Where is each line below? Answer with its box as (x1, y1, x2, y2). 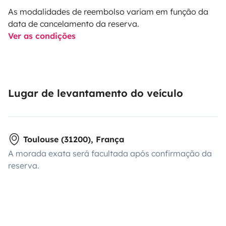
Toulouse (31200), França (23, 134, 124, 144)
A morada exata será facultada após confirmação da (8, 148, 212, 158)
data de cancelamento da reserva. (8, 18, 139, 29)
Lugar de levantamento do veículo (8, 86, 183, 99)
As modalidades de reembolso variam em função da (8, 6, 208, 17)
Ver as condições (8, 30, 76, 41)
